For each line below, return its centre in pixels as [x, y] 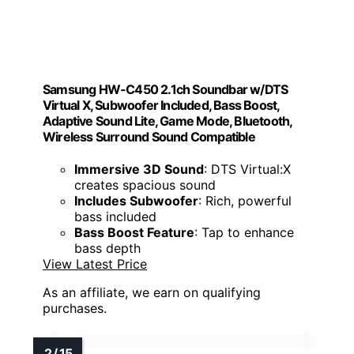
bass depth [107, 249]
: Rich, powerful [245, 201]
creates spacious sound [145, 185]
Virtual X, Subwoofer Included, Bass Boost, [161, 105]
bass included [115, 217]
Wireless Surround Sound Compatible [149, 136]
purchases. [75, 309]
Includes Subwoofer [136, 201]
